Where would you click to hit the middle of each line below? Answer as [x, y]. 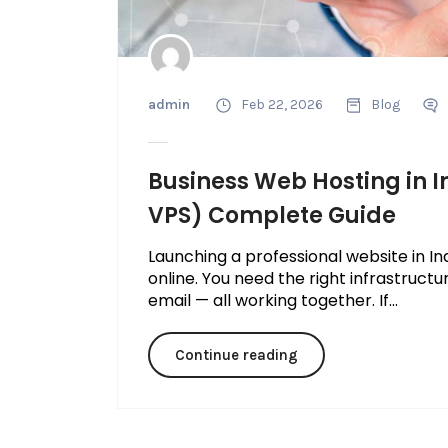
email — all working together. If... [272, 301]
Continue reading [236, 355]
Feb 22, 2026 [281, 105]
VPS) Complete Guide [271, 216]
